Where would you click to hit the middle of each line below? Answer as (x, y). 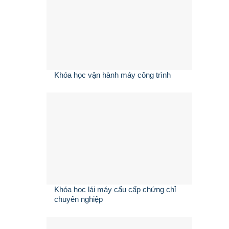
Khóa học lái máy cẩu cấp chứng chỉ (115, 190)
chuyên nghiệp (78, 199)
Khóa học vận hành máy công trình (112, 75)
